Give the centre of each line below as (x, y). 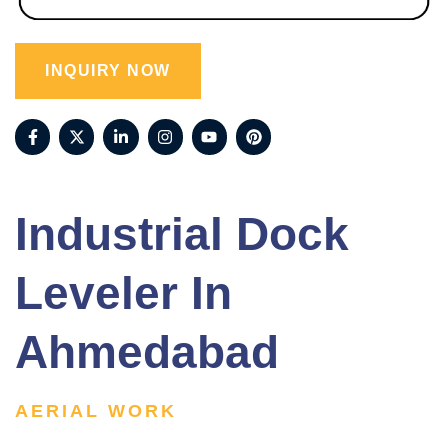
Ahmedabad (147, 351)
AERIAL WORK (96, 410)
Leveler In (123, 292)
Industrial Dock (182, 233)
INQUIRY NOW (108, 71)
